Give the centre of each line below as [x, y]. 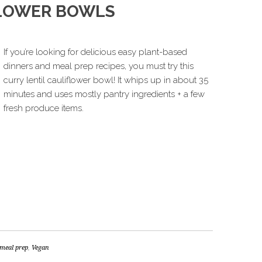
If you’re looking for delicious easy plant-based [95, 52]
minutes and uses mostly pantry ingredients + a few [104, 94]
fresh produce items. [44, 108]
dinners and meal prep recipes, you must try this [99, 66]
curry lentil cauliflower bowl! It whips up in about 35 [106, 80]
